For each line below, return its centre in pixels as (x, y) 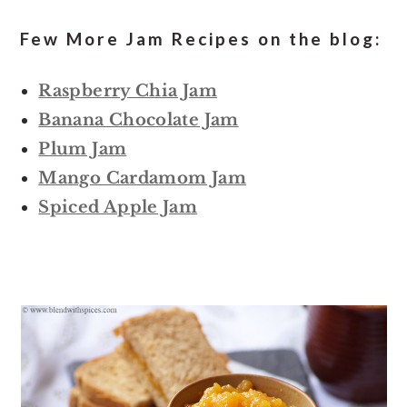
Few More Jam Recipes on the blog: (202, 38)
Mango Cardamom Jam (142, 178)
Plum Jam (83, 149)
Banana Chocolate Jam (139, 119)
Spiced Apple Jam (118, 207)
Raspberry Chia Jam (128, 90)
